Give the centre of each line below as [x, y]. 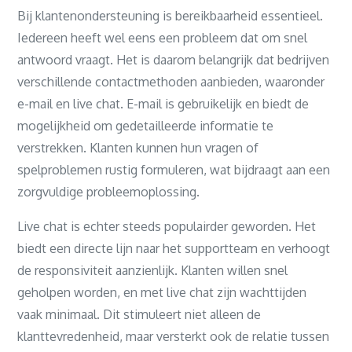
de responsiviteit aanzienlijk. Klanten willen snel [153, 270]
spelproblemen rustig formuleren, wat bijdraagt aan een [174, 170]
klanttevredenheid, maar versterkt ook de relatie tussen [174, 336]
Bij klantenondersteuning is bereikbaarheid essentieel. [170, 16]
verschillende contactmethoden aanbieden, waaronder [171, 82]
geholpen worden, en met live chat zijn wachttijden [162, 292]
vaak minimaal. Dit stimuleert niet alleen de [139, 314]
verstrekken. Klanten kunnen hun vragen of [138, 148]
